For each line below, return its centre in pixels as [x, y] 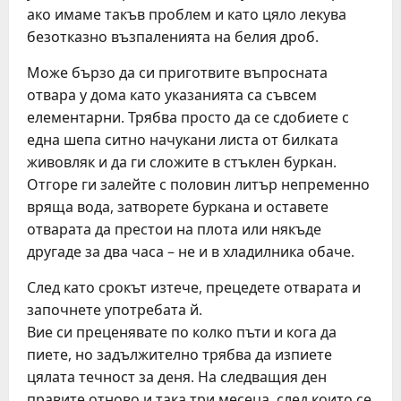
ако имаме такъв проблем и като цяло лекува [187, 14]
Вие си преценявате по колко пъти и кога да [182, 332]
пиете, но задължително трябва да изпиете [179, 354]
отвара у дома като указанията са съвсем [172, 95]
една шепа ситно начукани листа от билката [183, 140]
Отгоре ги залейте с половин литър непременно [198, 184]
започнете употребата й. [115, 310]
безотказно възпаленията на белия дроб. [173, 37]
